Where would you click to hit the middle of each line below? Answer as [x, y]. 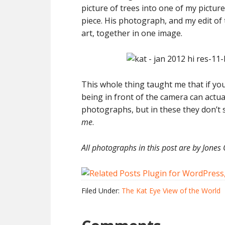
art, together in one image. [132, 33]
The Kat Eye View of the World [171, 191]
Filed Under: [101, 191]
